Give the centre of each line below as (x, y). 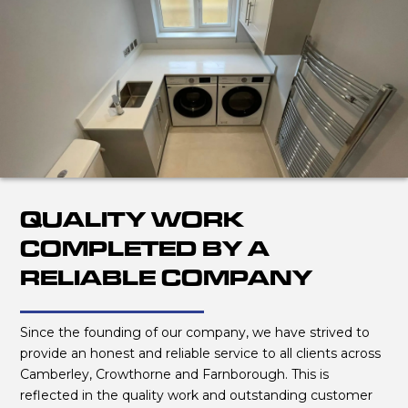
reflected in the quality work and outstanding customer (197, 395)
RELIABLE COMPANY (167, 277)
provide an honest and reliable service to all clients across (201, 353)
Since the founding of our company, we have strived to (195, 332)
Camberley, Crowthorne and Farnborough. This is (175, 374)
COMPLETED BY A (145, 248)
